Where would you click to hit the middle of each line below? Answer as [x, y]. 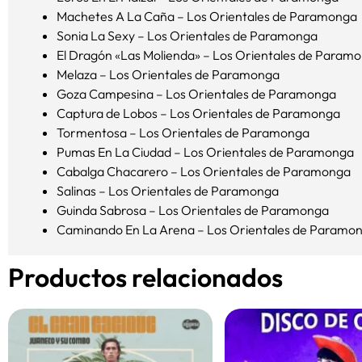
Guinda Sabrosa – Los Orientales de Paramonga [193, 210]
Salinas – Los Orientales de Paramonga [168, 191]
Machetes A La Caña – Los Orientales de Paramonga [207, 17]
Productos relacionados [145, 278]
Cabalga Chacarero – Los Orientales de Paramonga [204, 172]
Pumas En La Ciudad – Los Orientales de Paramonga [205, 152]
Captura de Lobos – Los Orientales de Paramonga [198, 114]
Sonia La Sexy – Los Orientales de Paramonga [187, 36]
